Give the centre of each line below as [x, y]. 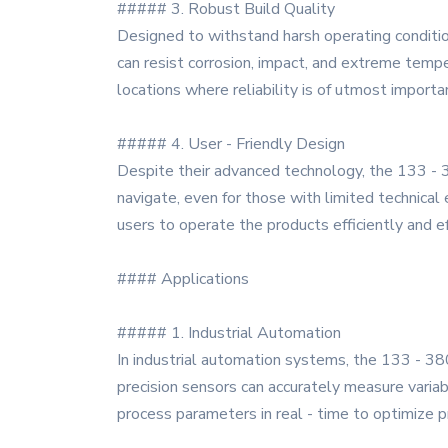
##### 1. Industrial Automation [229, 333]
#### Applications [183, 279]
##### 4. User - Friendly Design [231, 144]
